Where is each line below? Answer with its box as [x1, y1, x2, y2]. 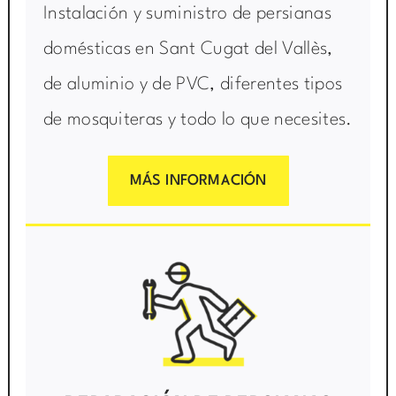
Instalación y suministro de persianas [42, 5, 332, 24]
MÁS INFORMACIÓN [129, 173, 267, 189]
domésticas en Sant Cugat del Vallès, [42, 41, 333, 59]
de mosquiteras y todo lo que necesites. [42, 111, 353, 130]
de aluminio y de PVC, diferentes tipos [42, 76, 343, 95]
